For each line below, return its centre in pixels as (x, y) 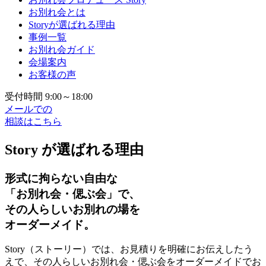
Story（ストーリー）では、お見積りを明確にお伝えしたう (129, 249)
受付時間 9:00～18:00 (49, 96)
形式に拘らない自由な (61, 178)
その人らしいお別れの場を (72, 209)
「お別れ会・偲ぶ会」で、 (72, 194)
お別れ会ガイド (62, 49)
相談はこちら (33, 121)
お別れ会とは (57, 12)
